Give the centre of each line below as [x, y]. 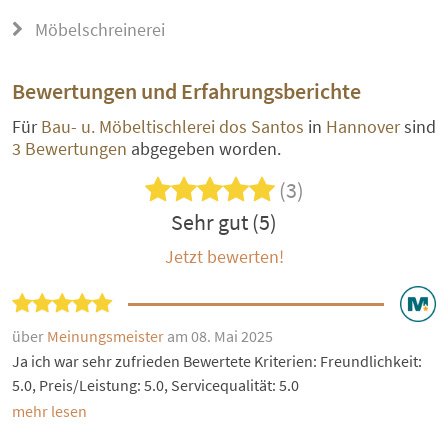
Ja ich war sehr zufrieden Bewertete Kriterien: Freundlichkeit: [217, 361]
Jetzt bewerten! [224, 257]
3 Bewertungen [71, 149]
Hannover [363, 127]
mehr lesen [49, 411]
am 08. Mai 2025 [220, 336]
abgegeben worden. [206, 149]
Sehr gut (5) [224, 222]
